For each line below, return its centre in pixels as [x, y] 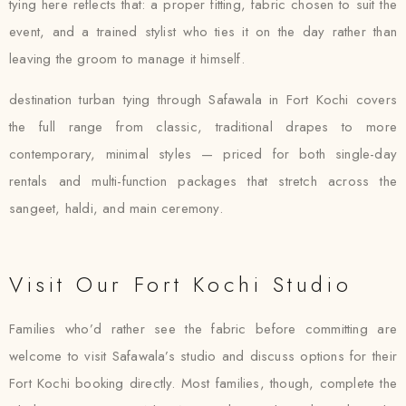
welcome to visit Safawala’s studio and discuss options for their [203, 356]
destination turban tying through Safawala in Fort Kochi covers [203, 100]
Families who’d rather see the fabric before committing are [203, 329]
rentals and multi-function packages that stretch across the [203, 181]
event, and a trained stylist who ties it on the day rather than [203, 32]
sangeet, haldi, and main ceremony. [116, 208]
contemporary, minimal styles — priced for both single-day [203, 154]
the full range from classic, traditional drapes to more [203, 127]
